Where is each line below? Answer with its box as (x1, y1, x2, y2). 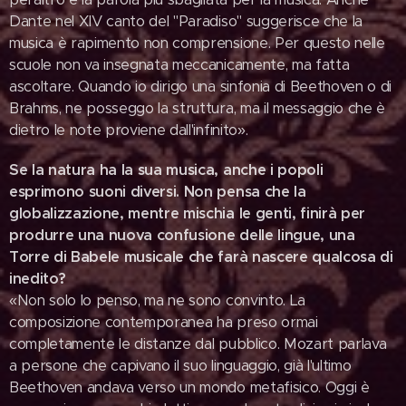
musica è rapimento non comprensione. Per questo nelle (9, 34, 385, 53)
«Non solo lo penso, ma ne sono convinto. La (9, 291, 305, 310)
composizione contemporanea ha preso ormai (9, 313, 318, 332)
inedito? (9, 269, 66, 288)
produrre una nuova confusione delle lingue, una (9, 226, 355, 245)
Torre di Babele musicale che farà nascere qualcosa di (9, 247, 393, 266)
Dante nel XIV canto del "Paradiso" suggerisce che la (9, 12, 362, 31)
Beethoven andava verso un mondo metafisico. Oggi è (9, 378, 370, 397)
